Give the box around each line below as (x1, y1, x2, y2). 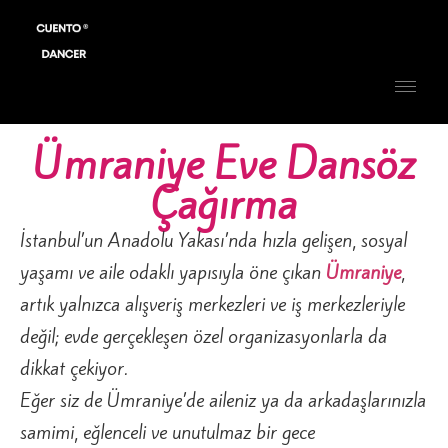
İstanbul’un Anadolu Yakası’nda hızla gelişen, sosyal (20, 226, 407, 253)
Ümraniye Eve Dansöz (33, 134, 415, 193)
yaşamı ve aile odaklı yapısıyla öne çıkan (20, 258, 326, 285)
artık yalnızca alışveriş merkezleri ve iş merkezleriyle (20, 290, 405, 317)
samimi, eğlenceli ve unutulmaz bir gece (20, 418, 315, 445)
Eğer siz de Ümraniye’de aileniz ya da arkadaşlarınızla (20, 386, 426, 413)
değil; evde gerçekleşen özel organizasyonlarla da (20, 322, 387, 349)
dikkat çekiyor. (20, 354, 128, 381)
